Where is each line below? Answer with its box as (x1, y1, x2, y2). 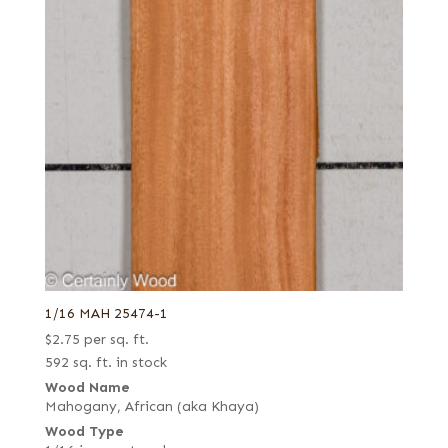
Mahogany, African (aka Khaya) (44, 397, 259, 415)
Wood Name (44, 378, 130, 396)
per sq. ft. (83, 330, 149, 348)
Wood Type (44, 422, 124, 440)
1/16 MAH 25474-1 (44, 304, 168, 322)
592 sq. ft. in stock (44, 353, 167, 371)
